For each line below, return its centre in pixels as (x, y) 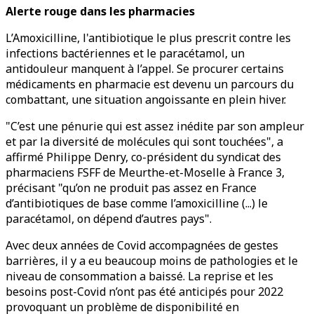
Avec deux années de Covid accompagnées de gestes (142, 245)
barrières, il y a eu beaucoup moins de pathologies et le (152, 261)
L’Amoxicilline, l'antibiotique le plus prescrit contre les (148, 38)
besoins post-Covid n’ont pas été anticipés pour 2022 (144, 292)
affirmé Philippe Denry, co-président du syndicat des (143, 157)
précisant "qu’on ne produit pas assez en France (131, 188)
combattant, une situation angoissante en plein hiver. (146, 100)
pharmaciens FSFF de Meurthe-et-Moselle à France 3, (145, 172)
